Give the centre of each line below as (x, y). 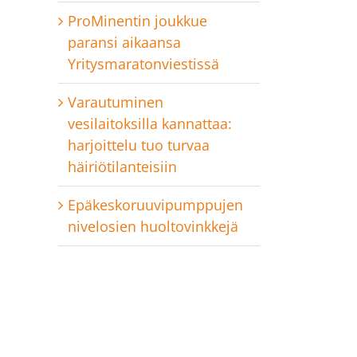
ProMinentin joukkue (137, 20)
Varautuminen (116, 102)
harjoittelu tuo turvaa (139, 145)
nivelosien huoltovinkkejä (153, 226)
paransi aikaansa (124, 42)
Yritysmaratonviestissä (143, 63)
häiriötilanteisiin (122, 166)
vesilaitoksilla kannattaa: (150, 123)
